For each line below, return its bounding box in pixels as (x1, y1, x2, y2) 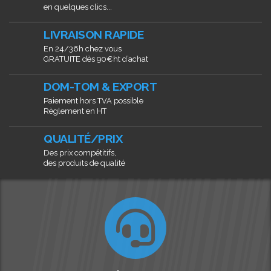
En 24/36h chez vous (44, 44, 122, 53)
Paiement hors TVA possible (44, 96, 143, 105)
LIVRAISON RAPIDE (44, 27, 143, 41)
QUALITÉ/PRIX (44, 131, 122, 145)
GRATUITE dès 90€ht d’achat (44, 54, 148, 64)
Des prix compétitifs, (44, 148, 116, 157)
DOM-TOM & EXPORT (44, 79, 157, 93)
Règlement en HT (44, 106, 106, 116)
